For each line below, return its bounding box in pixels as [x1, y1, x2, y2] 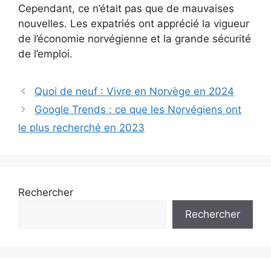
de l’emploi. [18, 47, 73, 60]
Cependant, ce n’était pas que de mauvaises [18, 2, 234, 15]
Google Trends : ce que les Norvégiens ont [34, 103, 242, 116]
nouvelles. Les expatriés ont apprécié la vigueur [18, 17, 249, 30]
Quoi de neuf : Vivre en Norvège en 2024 [34, 85, 235, 97]
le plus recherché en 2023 [18, 121, 145, 134]
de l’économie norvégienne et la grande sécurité [18, 32, 251, 45]
